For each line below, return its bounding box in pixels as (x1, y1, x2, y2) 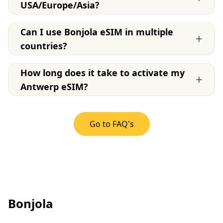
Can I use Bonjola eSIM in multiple (20, 25, 173, 38)
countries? (20, 39, 67, 52)
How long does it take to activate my (20, 66, 185, 79)
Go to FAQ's (89, 118, 134, 129)
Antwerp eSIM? (20, 80, 88, 93)
